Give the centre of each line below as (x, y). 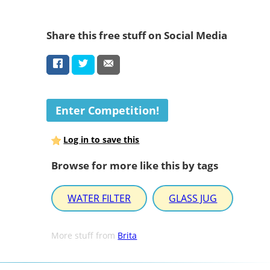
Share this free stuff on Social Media (137, 35)
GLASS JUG (193, 199)
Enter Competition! (107, 111)
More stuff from (85, 236)
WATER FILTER (99, 199)
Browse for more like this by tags (135, 165)
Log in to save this (102, 140)
